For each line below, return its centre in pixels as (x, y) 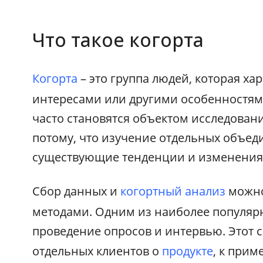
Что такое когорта (118, 39)
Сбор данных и (77, 191)
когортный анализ (173, 191)
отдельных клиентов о (97, 251)
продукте (188, 251)
